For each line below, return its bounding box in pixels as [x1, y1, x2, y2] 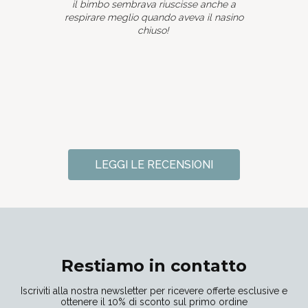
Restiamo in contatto [61, 256, 247, 276]
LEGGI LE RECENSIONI [95, 158, 213, 172]
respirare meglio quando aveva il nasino [65, 12, 244, 23]
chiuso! [137, 25, 171, 36]
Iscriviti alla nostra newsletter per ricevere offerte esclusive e [21, 285, 287, 297]
